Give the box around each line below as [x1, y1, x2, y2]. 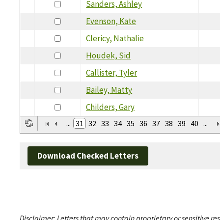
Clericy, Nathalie [86, 32, 144, 44]
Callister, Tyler [86, 67, 137, 78]
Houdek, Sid [86, 50, 131, 61]
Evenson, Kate [86, 15, 137, 27]
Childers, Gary [86, 101, 135, 112]
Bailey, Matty [86, 84, 133, 95]
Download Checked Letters [37, 150, 138, 162]
